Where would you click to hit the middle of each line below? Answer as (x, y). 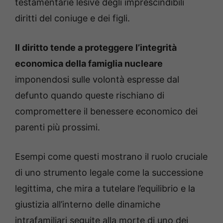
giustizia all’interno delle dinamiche (88, 205)
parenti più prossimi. (57, 127)
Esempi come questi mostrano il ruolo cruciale (111, 157)
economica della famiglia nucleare (89, 64)
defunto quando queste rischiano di (90, 96)
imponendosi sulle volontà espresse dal (97, 80)
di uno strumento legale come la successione (109, 173)
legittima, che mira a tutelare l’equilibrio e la (105, 189)
